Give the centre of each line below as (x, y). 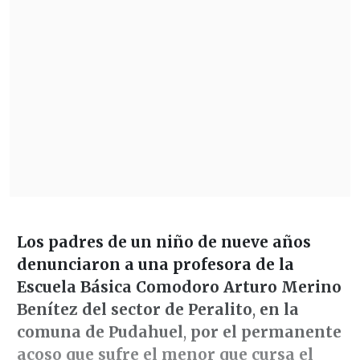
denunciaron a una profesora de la (155, 264)
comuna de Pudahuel (100, 331)
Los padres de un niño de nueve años (164, 241)
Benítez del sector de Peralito (134, 309)
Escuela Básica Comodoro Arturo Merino (179, 286)
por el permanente (266, 331)
